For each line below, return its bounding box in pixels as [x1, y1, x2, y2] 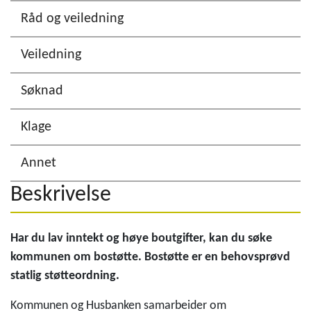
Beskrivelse [10, 184, 111, 206]
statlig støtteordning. [10, 269, 119, 283]
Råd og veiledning [21, 12, 124, 26]
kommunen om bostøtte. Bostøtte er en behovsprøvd [10, 251, 290, 264]
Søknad [21, 84, 63, 98]
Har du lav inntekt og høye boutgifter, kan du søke [10, 232, 272, 245]
